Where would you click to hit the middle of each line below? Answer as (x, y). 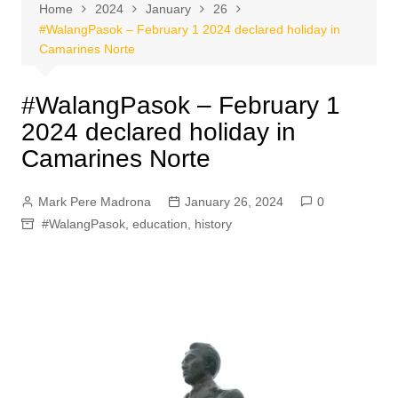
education (159, 224)
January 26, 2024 (234, 202)
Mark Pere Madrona (94, 202)
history (213, 224)
